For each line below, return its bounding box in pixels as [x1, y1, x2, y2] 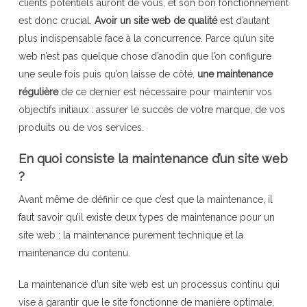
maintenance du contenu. [18, 247, 130, 258]
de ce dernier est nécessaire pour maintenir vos [58, 86, 272, 97]
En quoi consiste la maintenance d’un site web [18, 151, 288, 166]
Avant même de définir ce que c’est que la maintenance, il [18, 193, 273, 205]
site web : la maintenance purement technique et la [18, 229, 243, 241]
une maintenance [197, 68, 273, 79]
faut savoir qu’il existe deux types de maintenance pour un [18, 211, 275, 223]
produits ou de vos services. [18, 121, 144, 133]
